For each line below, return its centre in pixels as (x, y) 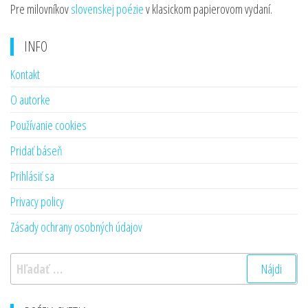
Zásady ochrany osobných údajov (76, 227)
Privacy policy (37, 201)
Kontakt (25, 74)
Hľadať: (28, 262)
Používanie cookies (48, 125)
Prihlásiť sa (32, 176)
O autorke (30, 100)
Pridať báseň (36, 151)
